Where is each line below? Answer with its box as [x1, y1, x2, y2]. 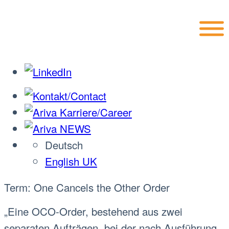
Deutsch [45, 136, 83, 152]
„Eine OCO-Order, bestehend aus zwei [4, 203, 182, 219]
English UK [45, 153, 97, 169]
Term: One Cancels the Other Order [4, 179, 170, 195]
